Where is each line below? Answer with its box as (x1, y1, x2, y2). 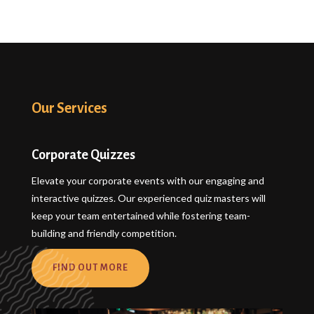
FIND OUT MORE (52, 262, 128, 273)
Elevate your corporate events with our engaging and (31, 174, 264, 186)
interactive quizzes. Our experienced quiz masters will (31, 191, 266, 204)
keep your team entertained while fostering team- (31, 209, 250, 221)
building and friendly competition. (31, 226, 177, 239)
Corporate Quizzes (31, 147, 135, 162)
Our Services (31, 100, 107, 116)
